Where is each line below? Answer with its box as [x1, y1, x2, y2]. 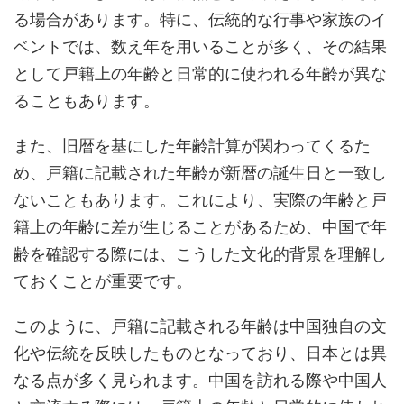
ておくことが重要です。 [14, 271, 192, 290]
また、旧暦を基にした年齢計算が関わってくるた [14, 135, 371, 155]
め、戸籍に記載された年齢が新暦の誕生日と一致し [14, 162, 387, 182]
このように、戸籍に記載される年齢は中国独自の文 [14, 316, 387, 335]
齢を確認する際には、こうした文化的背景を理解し [14, 243, 387, 263]
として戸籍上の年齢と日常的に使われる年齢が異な [14, 63, 387, 83]
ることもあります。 [14, 90, 160, 110]
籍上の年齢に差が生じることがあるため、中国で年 [14, 216, 387, 236]
